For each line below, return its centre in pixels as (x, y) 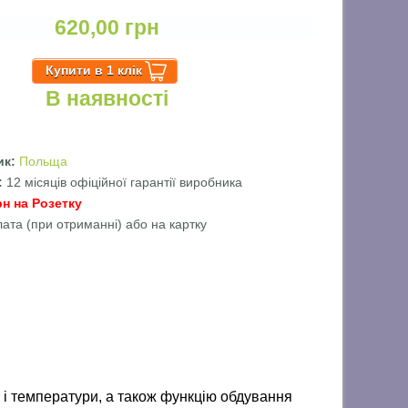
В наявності (107, 99)
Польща (44, 162)
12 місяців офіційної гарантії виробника (125, 183)
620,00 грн (107, 28)
